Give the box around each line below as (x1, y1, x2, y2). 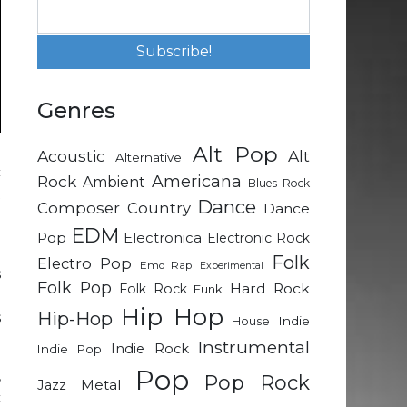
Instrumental (198, 337, 310, 359)
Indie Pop (37, 342, 102, 357)
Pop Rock (203, 371, 310, 396)
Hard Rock (230, 280, 311, 298)
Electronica (124, 230, 202, 247)
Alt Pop (192, 142, 278, 168)
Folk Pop (37, 278, 112, 298)
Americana (152, 172, 242, 192)
